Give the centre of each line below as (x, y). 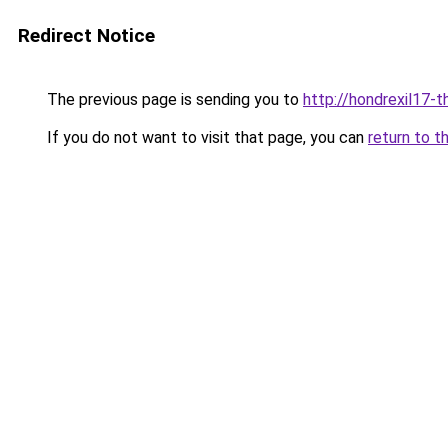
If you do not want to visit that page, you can (205, 137)
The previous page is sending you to (173, 99)
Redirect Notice (86, 35)
